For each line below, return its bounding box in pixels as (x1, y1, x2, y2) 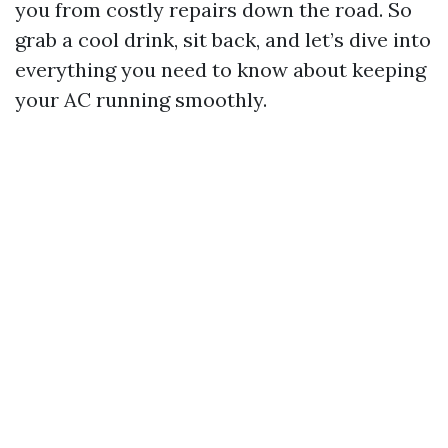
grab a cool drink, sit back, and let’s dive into (15, 27, 431, 52)
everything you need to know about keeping (15, 57, 426, 82)
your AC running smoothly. (15, 87, 267, 112)
